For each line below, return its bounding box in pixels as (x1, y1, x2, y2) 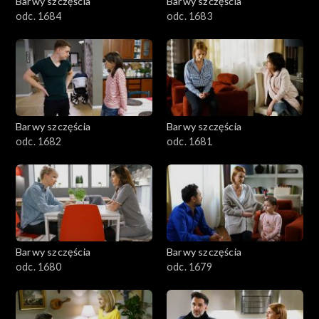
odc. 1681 (167, 135, 212, 147)
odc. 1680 (16, 260, 61, 273)
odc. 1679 (167, 260, 212, 273)
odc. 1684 (16, 9, 61, 22)
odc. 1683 (167, 9, 212, 22)
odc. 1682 (16, 135, 61, 147)
